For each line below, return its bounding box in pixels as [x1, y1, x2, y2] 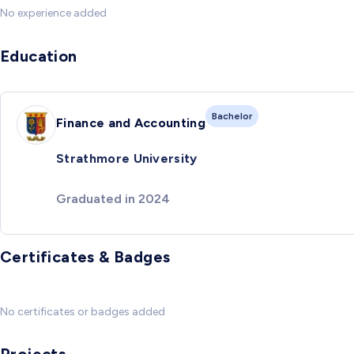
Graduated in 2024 [56, 190, 170, 206]
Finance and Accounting [56, 115, 206, 130]
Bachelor [212, 110, 253, 122]
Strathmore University [56, 151, 198, 167]
